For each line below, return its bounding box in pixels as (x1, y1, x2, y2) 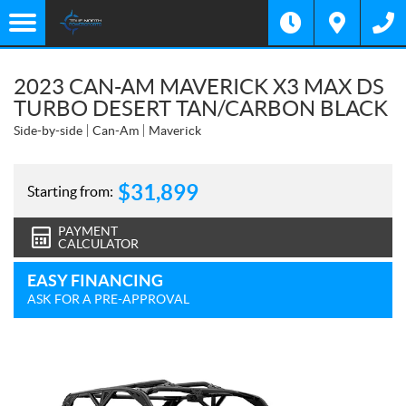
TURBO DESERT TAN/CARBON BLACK (14, 96, 388, 121)
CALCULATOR (58, 237, 139, 251)
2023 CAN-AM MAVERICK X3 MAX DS (14, 74, 384, 99)
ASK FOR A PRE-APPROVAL (27, 292, 189, 306)
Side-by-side (14, 123, 82, 138)
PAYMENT (58, 224, 118, 238)
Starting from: (27, 182, 113, 199)
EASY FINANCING (27, 271, 163, 290)
